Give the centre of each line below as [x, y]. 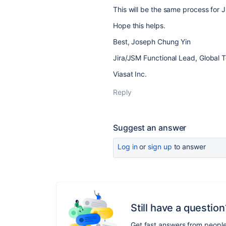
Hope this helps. [139, 26]
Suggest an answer [150, 128]
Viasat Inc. [130, 74]
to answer [189, 147]
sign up [160, 147]
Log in [128, 147]
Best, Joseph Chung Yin [152, 42]
